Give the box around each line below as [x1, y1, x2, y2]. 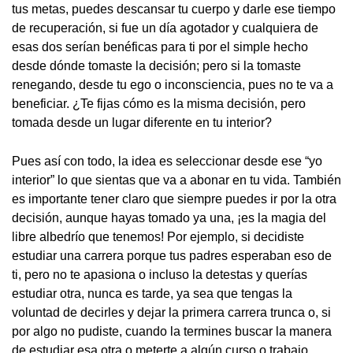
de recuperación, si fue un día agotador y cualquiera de [12, 21, 318, 35]
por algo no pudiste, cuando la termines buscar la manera [12, 325, 332, 339]
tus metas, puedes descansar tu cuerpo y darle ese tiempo [12, 2, 336, 17]
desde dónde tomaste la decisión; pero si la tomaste [12, 59, 301, 73]
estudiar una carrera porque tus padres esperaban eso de [12, 249, 332, 263]
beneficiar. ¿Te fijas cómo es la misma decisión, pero [12, 97, 306, 111]
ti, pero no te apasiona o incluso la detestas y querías [12, 268, 307, 282]
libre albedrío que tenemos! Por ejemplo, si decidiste [12, 230, 304, 244]
